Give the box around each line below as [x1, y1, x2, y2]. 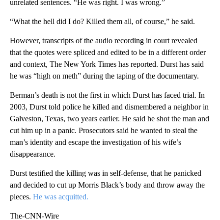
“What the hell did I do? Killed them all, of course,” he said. [10, 17, 195, 26]
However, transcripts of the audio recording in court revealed [10, 36, 197, 45]
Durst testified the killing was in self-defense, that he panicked [10, 168, 201, 177]
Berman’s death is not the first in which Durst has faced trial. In [10, 90, 205, 99]
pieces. [10, 192, 33, 201]
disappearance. [10, 149, 55, 158]
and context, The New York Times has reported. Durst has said [10, 59, 204, 68]
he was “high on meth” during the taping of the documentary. [10, 71, 199, 80]
